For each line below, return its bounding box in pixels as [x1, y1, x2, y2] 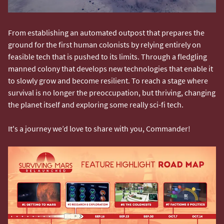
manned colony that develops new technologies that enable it [8, 63, 213, 73]
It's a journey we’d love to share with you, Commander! [8, 123, 190, 133]
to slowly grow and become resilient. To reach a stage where [8, 75, 208, 85]
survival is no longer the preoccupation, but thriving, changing [8, 87, 215, 97]
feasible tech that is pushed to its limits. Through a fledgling [8, 51, 207, 61]
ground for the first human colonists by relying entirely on [8, 39, 201, 49]
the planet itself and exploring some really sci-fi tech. [8, 99, 185, 109]
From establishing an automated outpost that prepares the [8, 27, 204, 37]
